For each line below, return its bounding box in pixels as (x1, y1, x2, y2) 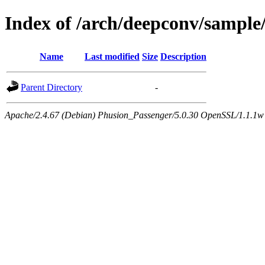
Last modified (85, 51, 140, 62)
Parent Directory (21, 82, 82, 92)
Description (160, 51, 206, 62)
